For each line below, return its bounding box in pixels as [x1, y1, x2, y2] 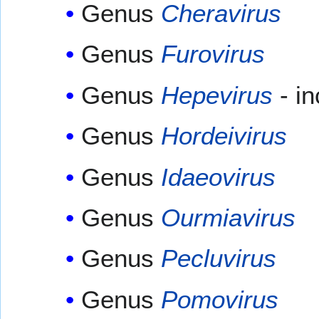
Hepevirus [161, 80, 273, 109]
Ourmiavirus [161, 203, 296, 231]
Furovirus [161, 40, 266, 68]
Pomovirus [161, 285, 279, 313]
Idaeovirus [161, 162, 276, 191]
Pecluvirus [161, 244, 277, 273]
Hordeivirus [161, 122, 288, 150]
